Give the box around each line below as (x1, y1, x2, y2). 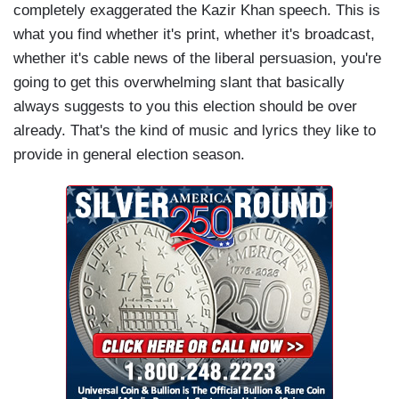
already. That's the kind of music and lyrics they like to (13, 122, 376, 140)
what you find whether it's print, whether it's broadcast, (13, 26, 375, 44)
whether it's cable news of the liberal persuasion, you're (13, 50, 381, 68)
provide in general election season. (13, 146, 245, 164)
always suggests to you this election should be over (13, 98, 357, 116)
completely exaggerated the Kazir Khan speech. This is (13, 2, 380, 20)
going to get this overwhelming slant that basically (13, 74, 345, 92)
